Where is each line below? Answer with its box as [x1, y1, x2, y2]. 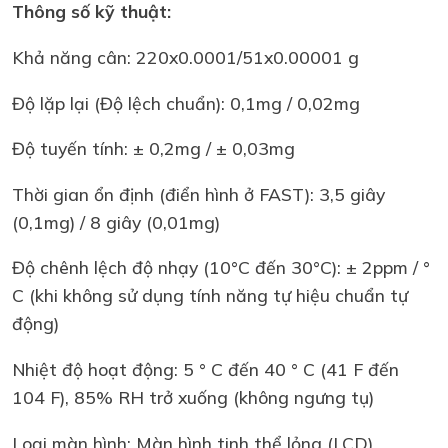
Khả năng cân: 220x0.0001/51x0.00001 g [12, 46, 359, 68]
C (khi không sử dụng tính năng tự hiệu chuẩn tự [12, 284, 408, 307]
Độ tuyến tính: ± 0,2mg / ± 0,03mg [12, 137, 295, 160]
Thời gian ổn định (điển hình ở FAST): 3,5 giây [12, 182, 385, 205]
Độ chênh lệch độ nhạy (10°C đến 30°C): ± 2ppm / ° [12, 256, 430, 279]
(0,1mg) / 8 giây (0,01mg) [12, 210, 220, 233]
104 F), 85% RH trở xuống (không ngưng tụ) [12, 385, 374, 408]
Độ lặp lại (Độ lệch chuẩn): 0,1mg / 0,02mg [12, 91, 360, 114]
